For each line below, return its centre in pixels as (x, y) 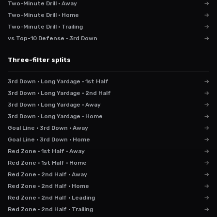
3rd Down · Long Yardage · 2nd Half (59, 93)
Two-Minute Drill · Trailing (45, 27)
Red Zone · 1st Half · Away (46, 151)
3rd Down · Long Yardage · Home (55, 116)
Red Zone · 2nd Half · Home (48, 186)
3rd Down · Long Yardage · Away (54, 105)
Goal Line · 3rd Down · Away (48, 128)
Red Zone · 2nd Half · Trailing (50, 209)
